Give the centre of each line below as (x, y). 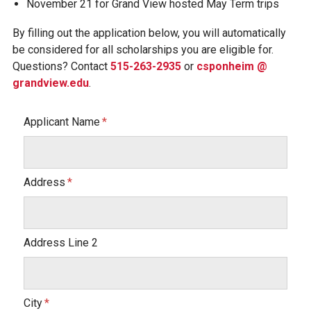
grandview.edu (50, 83)
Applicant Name (61, 121)
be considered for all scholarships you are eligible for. (143, 49)
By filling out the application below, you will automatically (149, 33)
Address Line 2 (60, 243)
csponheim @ (232, 66)
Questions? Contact (61, 66)
